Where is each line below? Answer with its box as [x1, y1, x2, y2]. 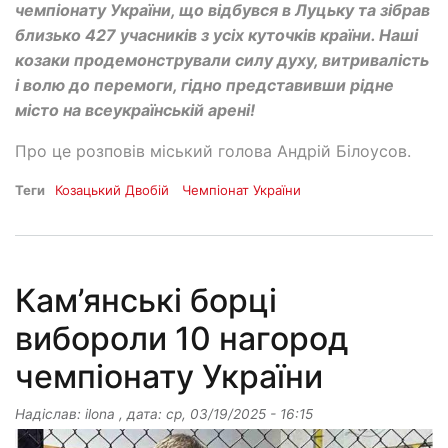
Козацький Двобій [55, 182, 169, 199]
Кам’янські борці [15, 281, 277, 321]
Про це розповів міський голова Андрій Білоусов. [15, 141, 411, 162]
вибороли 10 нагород [15, 319, 348, 359]
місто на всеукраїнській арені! [15, 100, 255, 121]
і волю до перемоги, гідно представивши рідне [15, 75, 394, 96]
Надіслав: [15, 406, 85, 423]
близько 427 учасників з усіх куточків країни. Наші [15, 25, 418, 46]
